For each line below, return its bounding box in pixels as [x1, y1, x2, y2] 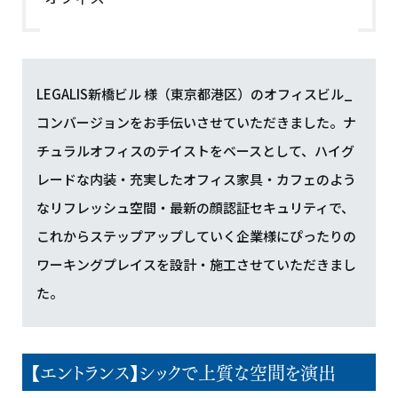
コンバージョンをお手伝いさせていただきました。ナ [36, 113, 356, 131]
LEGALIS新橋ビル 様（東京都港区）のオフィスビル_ [36, 84, 353, 103]
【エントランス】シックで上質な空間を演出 [31, 358, 336, 386]
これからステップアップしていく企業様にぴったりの [36, 227, 356, 245]
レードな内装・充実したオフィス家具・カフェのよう [36, 170, 356, 188]
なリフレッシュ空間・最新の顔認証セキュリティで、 [36, 198, 354, 217]
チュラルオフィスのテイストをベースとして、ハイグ [36, 141, 354, 160]
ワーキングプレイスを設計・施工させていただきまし [36, 255, 356, 274]
